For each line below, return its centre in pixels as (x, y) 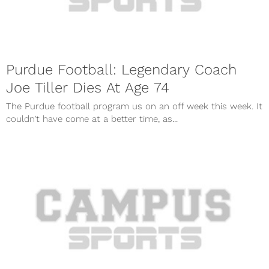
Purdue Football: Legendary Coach (121, 70)
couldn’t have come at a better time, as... (92, 119)
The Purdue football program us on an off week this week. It (134, 107)
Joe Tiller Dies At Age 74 (88, 88)
